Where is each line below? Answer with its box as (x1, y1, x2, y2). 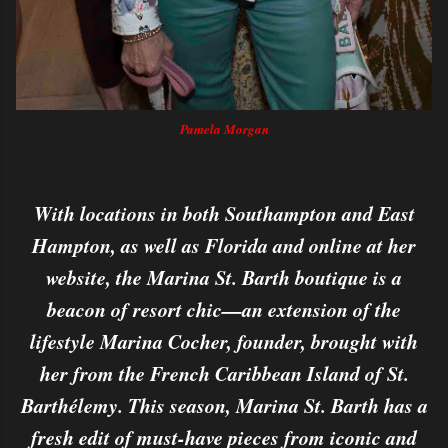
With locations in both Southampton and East (33, 199, 415, 227)
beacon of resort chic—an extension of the (47, 295, 401, 323)
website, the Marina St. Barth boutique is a (46, 263, 402, 291)
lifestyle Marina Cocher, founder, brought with (30, 327, 418, 355)
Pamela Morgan (179, 120, 269, 138)
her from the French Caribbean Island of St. (39, 359, 409, 387)
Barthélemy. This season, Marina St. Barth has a (20, 391, 428, 419)
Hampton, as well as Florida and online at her (32, 231, 416, 259)
